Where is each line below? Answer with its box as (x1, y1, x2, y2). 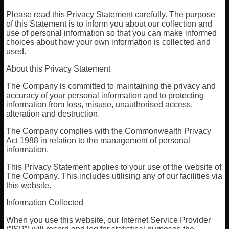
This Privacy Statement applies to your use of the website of (6, 163, 222, 171)
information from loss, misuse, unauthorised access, (6, 100, 193, 109)
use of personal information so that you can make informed (6, 29, 217, 37)
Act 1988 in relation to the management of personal (6, 136, 191, 145)
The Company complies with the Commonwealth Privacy (6, 127, 212, 135)
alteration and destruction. (6, 109, 100, 118)
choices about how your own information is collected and (6, 38, 211, 47)
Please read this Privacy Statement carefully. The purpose (6, 10, 216, 19)
